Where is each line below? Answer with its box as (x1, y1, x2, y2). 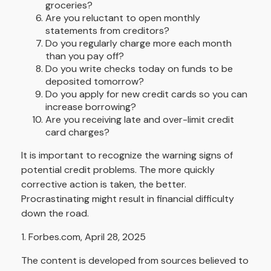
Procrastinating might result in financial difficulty (21, 192, 234, 206)
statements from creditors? (45, 24, 169, 38)
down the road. (21, 207, 89, 220)
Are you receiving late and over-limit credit (45, 113, 234, 126)
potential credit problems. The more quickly (21, 163, 215, 177)
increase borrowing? (45, 100, 136, 114)
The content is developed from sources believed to (21, 254, 249, 267)
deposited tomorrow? (45, 75, 144, 88)
